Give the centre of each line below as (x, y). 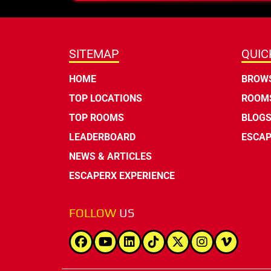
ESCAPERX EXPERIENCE (122, 176)
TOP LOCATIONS (106, 99)
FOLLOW (94, 213)
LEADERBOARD (102, 137)
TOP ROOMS (96, 118)
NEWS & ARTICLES (110, 157)
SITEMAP (94, 54)
